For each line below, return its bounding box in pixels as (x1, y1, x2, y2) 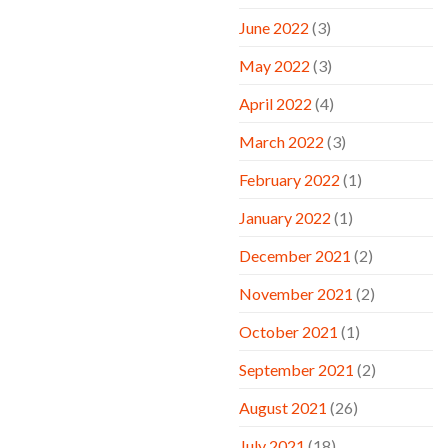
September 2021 (239, 359, 354, 379)
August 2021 (239, 397, 327, 417)
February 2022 (239, 169, 340, 189)
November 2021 (239, 283, 353, 303)
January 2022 (239, 207, 331, 227)
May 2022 (239, 55, 310, 75)
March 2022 (239, 131, 324, 151)
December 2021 (239, 245, 351, 265)
